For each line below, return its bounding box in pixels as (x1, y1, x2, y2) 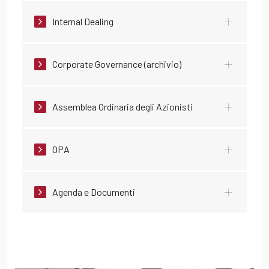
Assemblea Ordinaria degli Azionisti (52, 101, 193, 113)
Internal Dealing (52, 16, 113, 28)
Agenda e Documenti (52, 186, 135, 198)
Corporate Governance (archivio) (52, 58, 181, 70)
